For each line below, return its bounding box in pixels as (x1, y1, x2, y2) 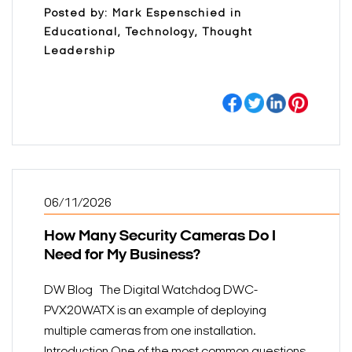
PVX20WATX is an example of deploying (44, 304, 266, 317)
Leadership (44, 46, 115, 58)
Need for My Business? (44, 247, 200, 263)
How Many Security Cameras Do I (44, 228, 276, 244)
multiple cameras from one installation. (44, 324, 255, 338)
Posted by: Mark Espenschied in (44, 8, 242, 20)
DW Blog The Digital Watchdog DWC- (44, 284, 258, 297)
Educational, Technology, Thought (44, 27, 253, 39)
